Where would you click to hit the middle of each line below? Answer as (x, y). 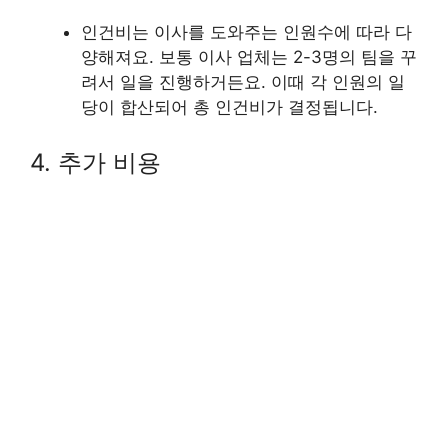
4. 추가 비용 (95, 162)
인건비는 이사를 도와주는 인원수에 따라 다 (246, 31)
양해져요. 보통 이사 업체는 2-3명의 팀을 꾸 (249, 56)
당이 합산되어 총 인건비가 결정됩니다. (229, 106)
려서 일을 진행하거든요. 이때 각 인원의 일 (243, 81)
